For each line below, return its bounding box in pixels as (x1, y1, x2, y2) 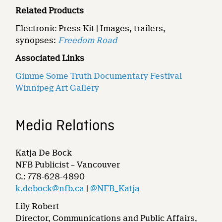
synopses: (15, 36, 58, 46)
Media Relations (15, 117, 115, 136)
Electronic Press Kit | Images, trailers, (15, 24, 166, 34)
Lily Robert (15, 202, 59, 212)
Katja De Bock (15, 148, 72, 158)
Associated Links (15, 54, 85, 63)
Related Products (15, 6, 84, 16)
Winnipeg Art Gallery (15, 83, 100, 93)
